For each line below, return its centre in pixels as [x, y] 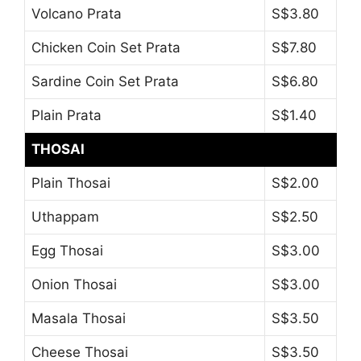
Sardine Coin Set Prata [105, 82]
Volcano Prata [77, 14]
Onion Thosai [74, 285]
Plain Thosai [71, 183]
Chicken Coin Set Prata [106, 48]
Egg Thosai [67, 251]
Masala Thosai [79, 319]
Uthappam [65, 217]
